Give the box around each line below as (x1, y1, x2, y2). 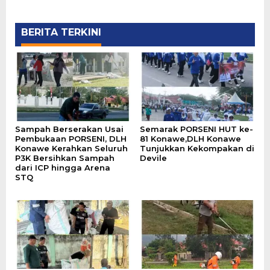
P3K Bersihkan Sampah (15, 152, 115, 163)
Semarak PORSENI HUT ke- (139, 124, 253, 134)
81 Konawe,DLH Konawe (139, 133, 241, 143)
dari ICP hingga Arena (15, 162, 110, 172)
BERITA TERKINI (21, 27, 101, 39)
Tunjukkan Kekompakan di (139, 143, 254, 153)
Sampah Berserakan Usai (15, 124, 124, 134)
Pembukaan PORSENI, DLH (15, 133, 127, 143)
